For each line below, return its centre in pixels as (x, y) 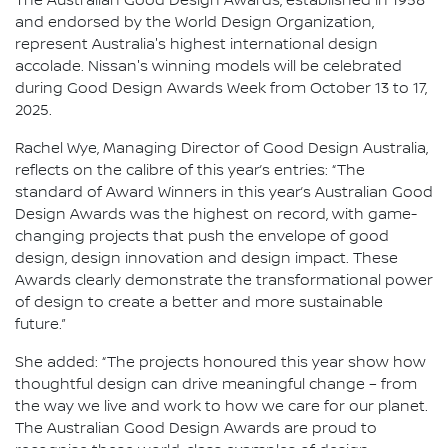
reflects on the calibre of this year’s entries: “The (190, 171)
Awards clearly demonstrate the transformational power (224, 281)
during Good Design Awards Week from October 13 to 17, (221, 89)
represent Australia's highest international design (196, 45)
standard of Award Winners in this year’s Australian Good (224, 193)
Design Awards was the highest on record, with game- (216, 215)
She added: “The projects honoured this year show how (220, 363)
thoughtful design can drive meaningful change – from (216, 385)
